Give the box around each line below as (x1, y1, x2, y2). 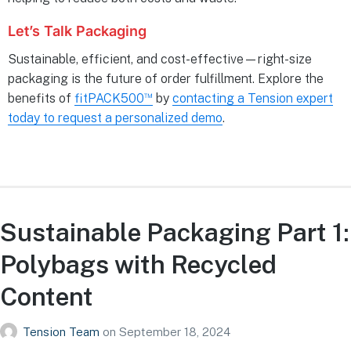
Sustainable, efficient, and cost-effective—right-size (8, 51, 312, 67)
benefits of (8, 90, 74, 106)
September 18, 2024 (119, 325, 230, 339)
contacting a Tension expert (172, 90, 333, 106)
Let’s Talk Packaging (8, 23, 147, 40)
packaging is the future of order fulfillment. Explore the (8, 71, 324, 86)
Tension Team (23, 325, 103, 339)
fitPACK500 (74, 90, 144, 106)
